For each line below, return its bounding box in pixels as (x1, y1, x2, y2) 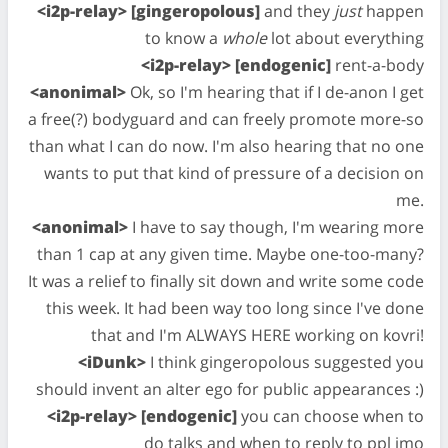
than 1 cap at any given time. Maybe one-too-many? (37, 243, 424, 265)
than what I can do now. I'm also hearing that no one (29, 135, 424, 157)
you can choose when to (237, 405, 424, 427)
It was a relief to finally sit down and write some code (28, 270, 424, 292)
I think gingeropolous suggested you (146, 351, 424, 373)
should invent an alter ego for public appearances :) (36, 378, 424, 400)
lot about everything (267, 27, 424, 49)
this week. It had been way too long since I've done (46, 297, 424, 319)
